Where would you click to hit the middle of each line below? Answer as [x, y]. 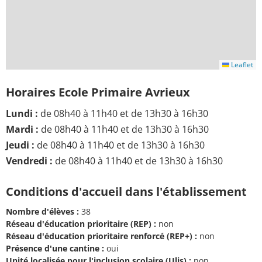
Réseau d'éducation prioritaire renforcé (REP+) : [101, 236]
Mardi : [22, 129]
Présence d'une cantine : [55, 249]
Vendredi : [29, 161]
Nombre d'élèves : [42, 212]
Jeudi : [20, 145]
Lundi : [22, 113]
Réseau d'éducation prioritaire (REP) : [81, 224]
